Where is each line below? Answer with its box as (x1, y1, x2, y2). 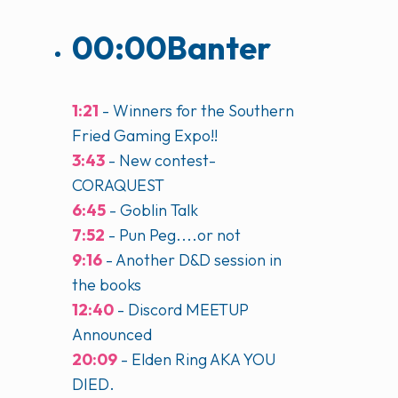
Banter (167, 27, 271, 68)
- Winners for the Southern (99, 99, 294, 121)
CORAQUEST (72, 174, 164, 195)
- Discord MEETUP (114, 298, 249, 320)
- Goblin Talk (106, 199, 198, 220)
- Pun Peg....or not (105, 224, 241, 245)
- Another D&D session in (102, 249, 282, 270)
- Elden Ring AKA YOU (117, 348, 275, 370)
